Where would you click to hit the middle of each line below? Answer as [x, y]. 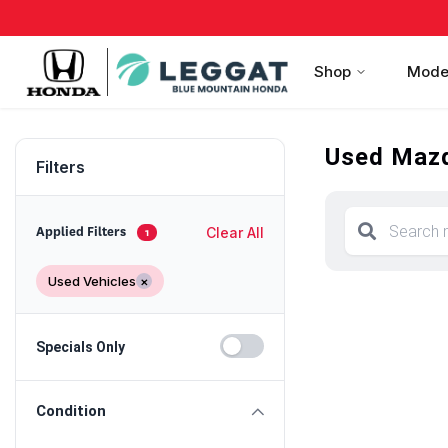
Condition [71, 411]
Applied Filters [82, 232]
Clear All [235, 232]
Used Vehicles [92, 281]
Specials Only [80, 346]
